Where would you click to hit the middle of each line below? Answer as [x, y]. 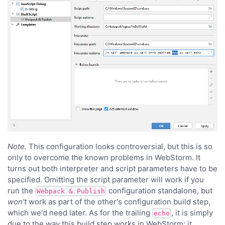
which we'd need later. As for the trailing [80, 212]
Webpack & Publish [71, 191]
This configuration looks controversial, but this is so [120, 146]
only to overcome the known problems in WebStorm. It [104, 157]
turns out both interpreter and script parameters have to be [113, 168]
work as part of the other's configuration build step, [119, 201]
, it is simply [192, 212]
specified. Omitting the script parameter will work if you [106, 179]
